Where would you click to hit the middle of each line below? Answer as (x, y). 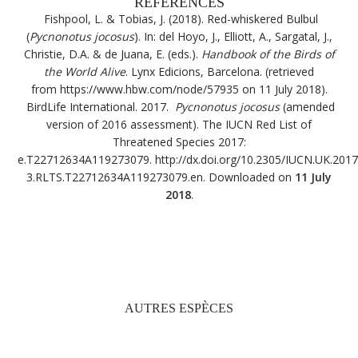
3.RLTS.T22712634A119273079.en (115, 177)
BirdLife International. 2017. (99, 107)
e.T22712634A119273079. (87, 159)
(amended (307, 107)
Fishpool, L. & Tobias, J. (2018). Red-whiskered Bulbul (179, 19)
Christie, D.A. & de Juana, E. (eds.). (112, 54)
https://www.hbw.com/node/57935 (149, 89)
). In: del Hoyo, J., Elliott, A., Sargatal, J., (233, 36)
